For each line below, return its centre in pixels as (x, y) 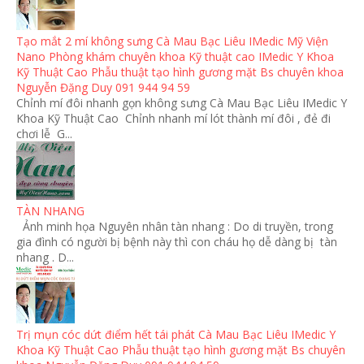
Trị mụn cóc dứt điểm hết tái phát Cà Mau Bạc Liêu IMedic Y (176, 335)
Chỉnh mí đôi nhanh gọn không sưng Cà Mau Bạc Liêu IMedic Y (182, 103)
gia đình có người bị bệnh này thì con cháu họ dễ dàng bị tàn (177, 242)
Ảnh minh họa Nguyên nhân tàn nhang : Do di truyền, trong (175, 227)
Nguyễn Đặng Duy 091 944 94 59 (103, 88)
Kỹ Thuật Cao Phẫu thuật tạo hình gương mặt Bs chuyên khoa (180, 72)
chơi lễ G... (44, 134)
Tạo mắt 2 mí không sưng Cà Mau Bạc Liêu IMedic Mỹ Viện (172, 41)
